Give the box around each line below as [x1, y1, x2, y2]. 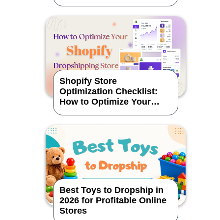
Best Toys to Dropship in [59, 185, 164, 195]
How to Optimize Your [59, 96, 151, 107]
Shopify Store [59, 76, 117, 86]
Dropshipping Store [59, 107, 142, 117]
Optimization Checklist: [59, 86, 158, 96]
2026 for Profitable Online [59, 195, 166, 205]
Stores [59, 205, 87, 216]
